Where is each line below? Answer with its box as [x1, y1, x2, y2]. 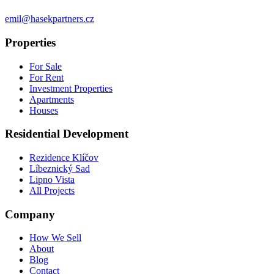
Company [5, 207, 55, 221]
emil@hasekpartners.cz [5, 13, 94, 24]
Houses [29, 105, 58, 116]
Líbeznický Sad [29, 163, 90, 174]
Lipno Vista [29, 174, 75, 185]
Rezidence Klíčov [29, 152, 98, 163]
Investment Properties [29, 83, 113, 94]
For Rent [29, 72, 64, 83]
